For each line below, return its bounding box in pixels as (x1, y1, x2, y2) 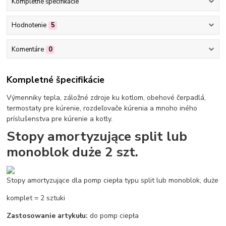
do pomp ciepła (88, 210, 139, 220)
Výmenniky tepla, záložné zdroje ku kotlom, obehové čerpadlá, (7, 93, 206, 103)
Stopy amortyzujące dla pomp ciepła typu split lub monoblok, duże (7, 175, 219, 185)
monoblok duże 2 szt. (7, 142, 139, 161)
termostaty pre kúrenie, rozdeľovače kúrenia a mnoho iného (7, 103, 198, 114)
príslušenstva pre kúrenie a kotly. (7, 114, 113, 124)
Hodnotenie (11, 21, 46, 30)
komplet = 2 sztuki (7, 193, 66, 203)
